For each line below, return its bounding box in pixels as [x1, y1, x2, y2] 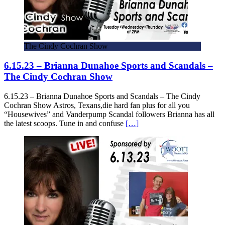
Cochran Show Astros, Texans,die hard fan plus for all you [4, 100, 190, 109]
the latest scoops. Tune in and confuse [4, 119, 126, 128]
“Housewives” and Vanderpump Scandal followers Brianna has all [4, 109, 214, 119]
